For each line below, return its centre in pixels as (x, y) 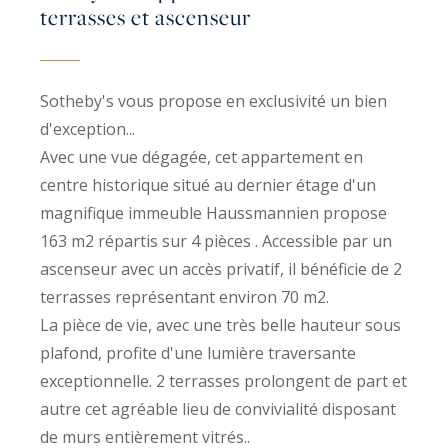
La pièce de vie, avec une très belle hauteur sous (220, 324)
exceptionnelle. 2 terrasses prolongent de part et (223, 380)
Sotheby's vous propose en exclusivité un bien (213, 100)
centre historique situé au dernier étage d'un (208, 184)
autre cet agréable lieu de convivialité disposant (218, 408)
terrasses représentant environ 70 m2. (184, 296)
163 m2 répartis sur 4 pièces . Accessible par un (216, 240)
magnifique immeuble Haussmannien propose (213, 212)
